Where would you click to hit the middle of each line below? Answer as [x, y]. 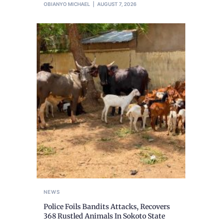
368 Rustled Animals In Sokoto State [104, 216]
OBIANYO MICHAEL [67, 4]
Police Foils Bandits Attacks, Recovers [107, 207]
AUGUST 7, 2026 [117, 4]
